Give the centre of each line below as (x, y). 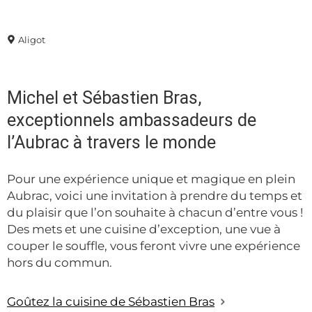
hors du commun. (60, 263)
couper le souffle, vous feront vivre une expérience (154, 246)
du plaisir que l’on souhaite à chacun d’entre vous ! (155, 213)
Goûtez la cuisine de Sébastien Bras (111, 301)
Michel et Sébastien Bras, (104, 98)
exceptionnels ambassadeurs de (132, 120)
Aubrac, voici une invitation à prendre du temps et (155, 196)
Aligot (31, 40)
